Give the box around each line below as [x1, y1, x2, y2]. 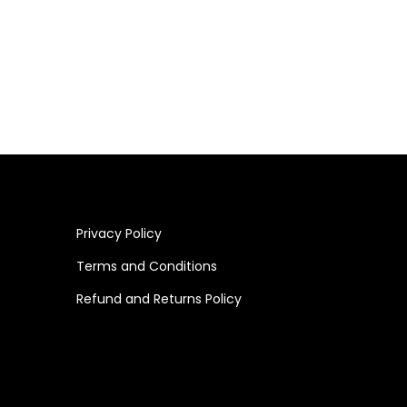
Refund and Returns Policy [75, 289, 242, 308]
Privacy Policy [75, 223, 162, 243]
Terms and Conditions [75, 256, 217, 275]
